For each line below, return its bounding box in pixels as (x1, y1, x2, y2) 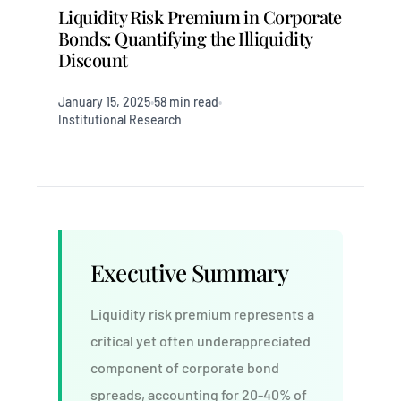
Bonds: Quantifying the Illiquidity (57, 26, 312, 50)
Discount (57, 47, 128, 72)
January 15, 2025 (57, 93, 150, 109)
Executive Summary (90, 257, 288, 288)
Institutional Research (57, 112, 182, 127)
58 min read (153, 93, 218, 109)
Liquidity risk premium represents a (90, 305, 314, 322)
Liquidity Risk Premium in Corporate (57, 4, 342, 29)
